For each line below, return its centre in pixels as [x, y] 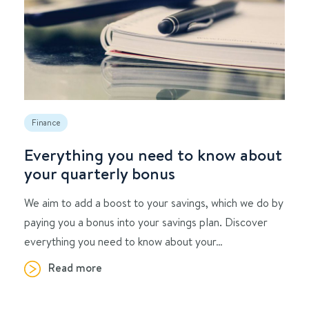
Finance [46, 122]
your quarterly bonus [100, 173]
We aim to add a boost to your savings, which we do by [154, 202]
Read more [75, 267]
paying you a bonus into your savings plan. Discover [146, 221]
